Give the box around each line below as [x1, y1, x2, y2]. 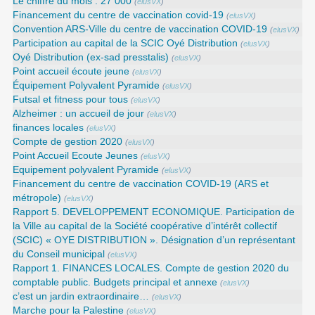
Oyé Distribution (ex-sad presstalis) [13, 52, 169, 63]
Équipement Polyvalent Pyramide [13, 80, 160, 91]
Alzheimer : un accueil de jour [13, 108, 145, 120]
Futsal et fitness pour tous [13, 94, 129, 105]
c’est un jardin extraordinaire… [13, 291, 150, 302]
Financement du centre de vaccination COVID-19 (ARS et [13, 179, 269, 190]
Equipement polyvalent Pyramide [13, 165, 160, 176]
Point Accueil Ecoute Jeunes [13, 150, 139, 162]
